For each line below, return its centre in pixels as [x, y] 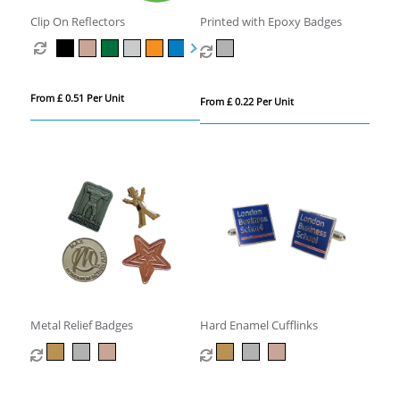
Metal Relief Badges [81, 325]
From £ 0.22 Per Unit [246, 102]
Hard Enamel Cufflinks [258, 325]
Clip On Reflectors [77, 22]
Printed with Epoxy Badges [271, 22]
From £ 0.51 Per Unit [77, 98]
